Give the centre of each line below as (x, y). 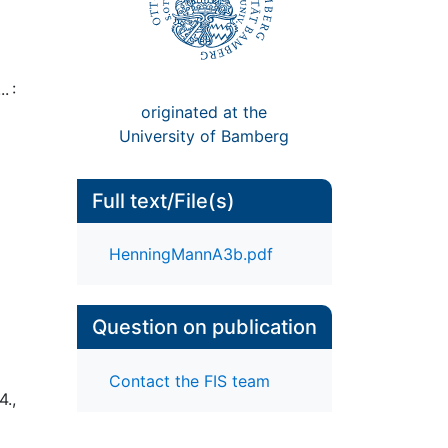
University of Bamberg (204, 135)
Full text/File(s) (163, 201)
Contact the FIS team (189, 380)
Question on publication (204, 327)
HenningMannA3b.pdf (190, 254)
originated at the (204, 111)
